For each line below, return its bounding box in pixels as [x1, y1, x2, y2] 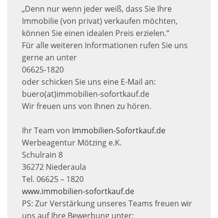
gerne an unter [22, 52, 77, 63]
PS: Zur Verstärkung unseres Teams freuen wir [22, 198, 192, 209]
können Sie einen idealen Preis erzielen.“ [22, 27, 169, 38]
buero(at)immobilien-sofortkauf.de [22, 88, 149, 99]
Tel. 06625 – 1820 [22, 173, 84, 184]
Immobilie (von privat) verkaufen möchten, [22, 15, 178, 26]
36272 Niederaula [22, 161, 86, 172]
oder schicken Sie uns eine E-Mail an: [22, 76, 156, 87]
